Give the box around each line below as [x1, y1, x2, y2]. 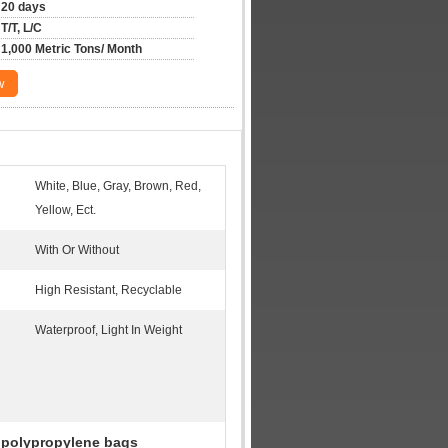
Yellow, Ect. [35, 203, 96, 217]
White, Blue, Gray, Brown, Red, [35, 179, 201, 193]
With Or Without [35, 243, 119, 257]
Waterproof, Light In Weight [35, 323, 182, 337]
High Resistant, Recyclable [35, 283, 182, 297]
